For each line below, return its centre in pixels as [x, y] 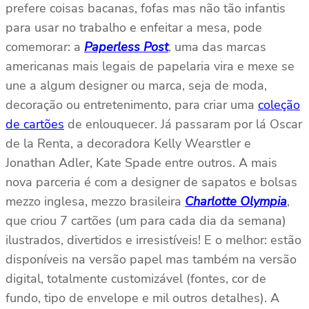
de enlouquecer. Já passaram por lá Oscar [183, 124]
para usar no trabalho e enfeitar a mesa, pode [134, 28]
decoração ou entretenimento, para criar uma [132, 105]
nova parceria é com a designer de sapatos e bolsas [151, 182]
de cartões [35, 124]
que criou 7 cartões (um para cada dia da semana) [146, 221]
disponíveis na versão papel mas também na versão [151, 260]
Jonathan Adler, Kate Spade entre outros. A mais [141, 163]
